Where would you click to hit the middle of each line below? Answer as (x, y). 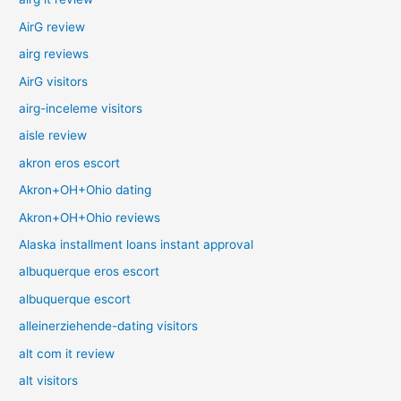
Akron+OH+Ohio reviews (90, 217)
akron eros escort (70, 162)
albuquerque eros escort (90, 272)
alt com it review (67, 353)
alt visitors (49, 381)
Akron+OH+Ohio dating (85, 190)
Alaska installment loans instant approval (137, 245)
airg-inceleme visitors (81, 109)
